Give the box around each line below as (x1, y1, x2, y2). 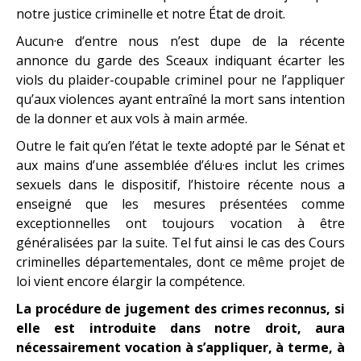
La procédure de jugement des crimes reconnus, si (16, 299, 345, 317)
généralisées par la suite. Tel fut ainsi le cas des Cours (16, 233, 345, 251)
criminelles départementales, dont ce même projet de (16, 252, 345, 271)
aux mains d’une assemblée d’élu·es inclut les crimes (16, 156, 345, 174)
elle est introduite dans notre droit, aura (16, 318, 345, 337)
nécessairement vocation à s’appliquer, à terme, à (16, 338, 345, 356)
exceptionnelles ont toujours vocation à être (16, 214, 345, 232)
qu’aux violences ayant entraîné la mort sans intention (16, 89, 345, 108)
